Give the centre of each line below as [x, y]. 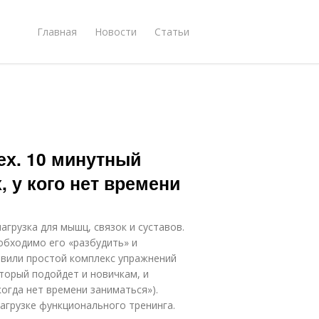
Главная [57, 31]
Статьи [172, 31]
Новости [116, 31]
